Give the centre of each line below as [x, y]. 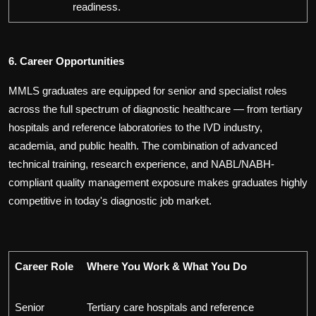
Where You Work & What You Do [167, 267]
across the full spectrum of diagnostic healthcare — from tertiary [156, 109]
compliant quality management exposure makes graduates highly [158, 183]
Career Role [44, 267]
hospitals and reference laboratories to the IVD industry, [135, 128]
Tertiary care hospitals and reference [170, 308]
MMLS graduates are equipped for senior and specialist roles [148, 91]
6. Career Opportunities [66, 61]
